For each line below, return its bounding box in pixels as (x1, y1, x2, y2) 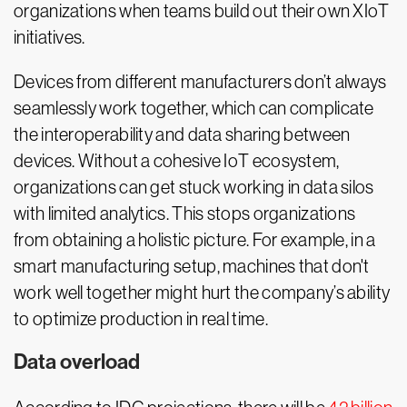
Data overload (14, 350, 140, 375)
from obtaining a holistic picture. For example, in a (14, 230, 376, 251)
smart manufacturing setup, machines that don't (14, 256, 370, 277)
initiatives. (14, 27, 85, 48)
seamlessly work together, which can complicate (14, 98, 374, 119)
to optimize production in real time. (14, 309, 268, 330)
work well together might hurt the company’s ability (14, 283, 391, 303)
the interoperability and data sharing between (14, 124, 351, 145)
